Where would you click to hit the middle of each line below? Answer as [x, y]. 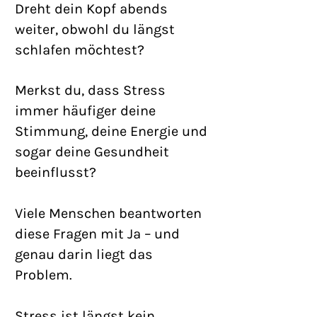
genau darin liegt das [84, 254]
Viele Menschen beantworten [108, 213]
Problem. [44, 275]
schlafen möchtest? [80, 50]
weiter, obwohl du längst [95, 29]
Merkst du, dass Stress [90, 90]
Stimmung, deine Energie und [111, 131]
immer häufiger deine [85, 111]
